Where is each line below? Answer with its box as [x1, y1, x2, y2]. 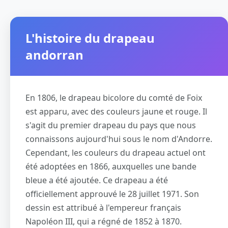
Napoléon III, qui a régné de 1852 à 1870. [25, 215, 182, 227]
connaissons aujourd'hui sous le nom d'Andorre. [25, 133, 212, 145]
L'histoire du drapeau [25, 29, 155, 46]
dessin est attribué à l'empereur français [25, 202, 181, 213]
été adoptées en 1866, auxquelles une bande [25, 160, 196, 172]
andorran [25, 46, 83, 63]
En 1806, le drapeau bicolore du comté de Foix [25, 92, 202, 103]
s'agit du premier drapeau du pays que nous [25, 119, 196, 131]
